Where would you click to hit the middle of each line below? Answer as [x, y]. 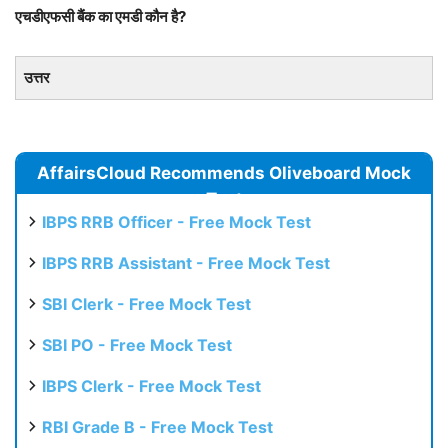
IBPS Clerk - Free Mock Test [151, 385]
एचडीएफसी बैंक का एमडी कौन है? [100, 16]
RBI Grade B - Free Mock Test [157, 426]
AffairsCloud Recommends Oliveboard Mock [224, 172]
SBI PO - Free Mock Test [137, 344]
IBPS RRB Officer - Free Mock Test [176, 221]
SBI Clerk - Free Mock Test [146, 303]
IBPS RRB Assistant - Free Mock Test [186, 262]
